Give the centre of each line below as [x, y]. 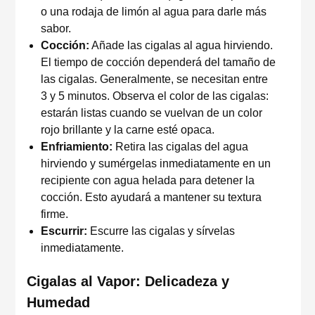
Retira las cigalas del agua [180, 147]
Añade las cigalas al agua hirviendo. [181, 45]
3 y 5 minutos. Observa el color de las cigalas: [155, 96]
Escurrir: [64, 231]
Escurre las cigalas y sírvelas [161, 231]
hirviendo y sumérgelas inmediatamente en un [156, 163]
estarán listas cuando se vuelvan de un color [152, 113]
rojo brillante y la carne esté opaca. [128, 130]
